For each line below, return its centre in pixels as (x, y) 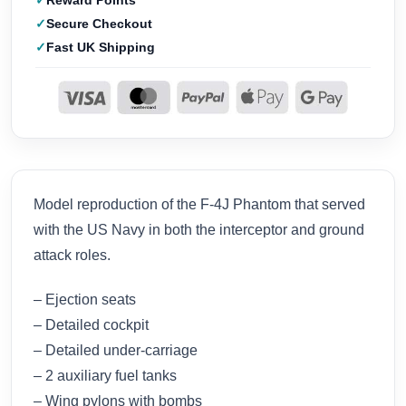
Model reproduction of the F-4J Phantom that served (199, 204)
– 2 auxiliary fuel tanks (105, 375)
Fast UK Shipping (101, 48)
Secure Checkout (99, 24)
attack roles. (72, 255)
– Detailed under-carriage (116, 350)
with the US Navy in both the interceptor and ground (199, 229)
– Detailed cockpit (91, 324)
